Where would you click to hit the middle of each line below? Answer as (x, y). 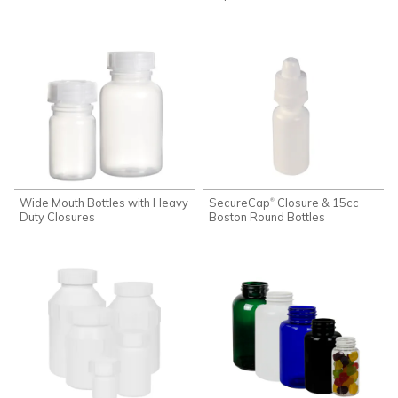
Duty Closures (58, 217)
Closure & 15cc (317, 203)
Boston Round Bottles (267, 217)
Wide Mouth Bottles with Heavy (104, 203)
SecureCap (240, 203)
